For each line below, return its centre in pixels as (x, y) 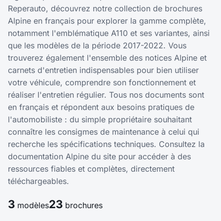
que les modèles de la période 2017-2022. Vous (97, 46)
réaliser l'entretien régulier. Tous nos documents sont (106, 95)
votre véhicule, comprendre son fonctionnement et (102, 83)
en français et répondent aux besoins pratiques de (101, 107)
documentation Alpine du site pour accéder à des (99, 157)
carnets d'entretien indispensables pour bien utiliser (103, 70)
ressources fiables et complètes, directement (91, 169)
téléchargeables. (38, 181)
